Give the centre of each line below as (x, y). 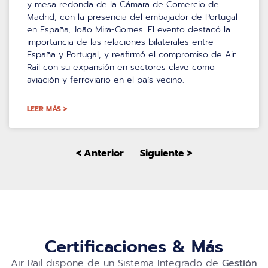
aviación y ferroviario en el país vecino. (106, 80)
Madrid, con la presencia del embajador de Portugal (132, 17)
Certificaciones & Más (134, 246)
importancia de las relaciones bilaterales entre (120, 42)
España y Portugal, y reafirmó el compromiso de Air (131, 54)
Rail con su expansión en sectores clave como (121, 67)
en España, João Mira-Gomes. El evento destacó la (129, 29)
